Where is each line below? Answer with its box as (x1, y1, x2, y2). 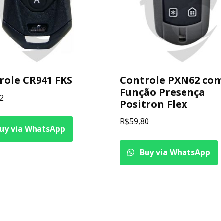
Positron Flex (120, 97, 188, 110)
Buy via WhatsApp (138, 147, 211, 158)
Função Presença (120, 85, 206, 99)
